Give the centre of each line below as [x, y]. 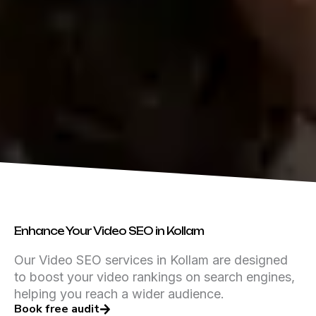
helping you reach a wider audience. [119, 293]
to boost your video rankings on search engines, [154, 276]
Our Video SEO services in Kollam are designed [151, 260]
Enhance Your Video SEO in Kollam [109, 231]
